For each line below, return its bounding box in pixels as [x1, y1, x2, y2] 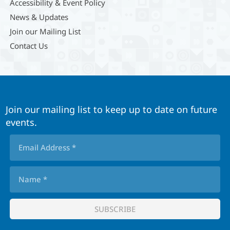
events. [6, 116, 37, 128]
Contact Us [9, 40, 48, 51]
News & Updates [9, 11, 68, 22]
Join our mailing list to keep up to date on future [6, 103, 218, 116]
